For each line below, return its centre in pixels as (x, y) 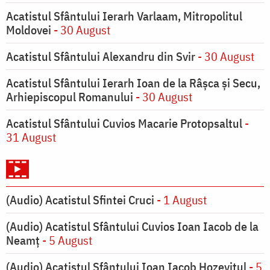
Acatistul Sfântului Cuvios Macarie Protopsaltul (124, 124)
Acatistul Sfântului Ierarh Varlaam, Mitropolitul (124, 16)
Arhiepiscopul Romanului (70, 97)
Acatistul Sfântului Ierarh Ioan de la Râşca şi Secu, (133, 83)
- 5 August (66, 240)
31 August (31, 137)
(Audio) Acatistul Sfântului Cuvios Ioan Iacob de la (132, 227)
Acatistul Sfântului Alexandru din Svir (101, 57)
